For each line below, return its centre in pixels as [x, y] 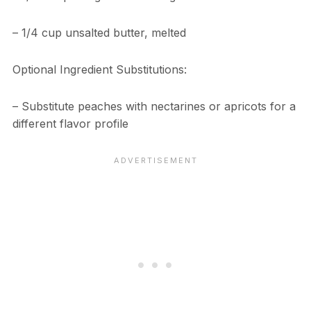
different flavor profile [70, 123]
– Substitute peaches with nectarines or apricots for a [154, 106]
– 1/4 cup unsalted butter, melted [99, 32]
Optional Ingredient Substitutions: [99, 69]
